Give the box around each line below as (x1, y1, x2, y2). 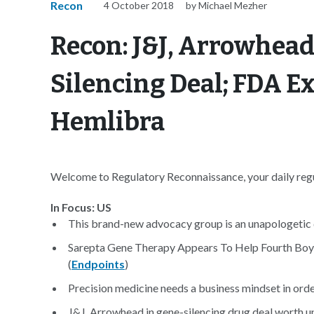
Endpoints (71, 257, 125, 271)
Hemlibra (50, 107, 165, 137)
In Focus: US (50, 200, 111, 214)
